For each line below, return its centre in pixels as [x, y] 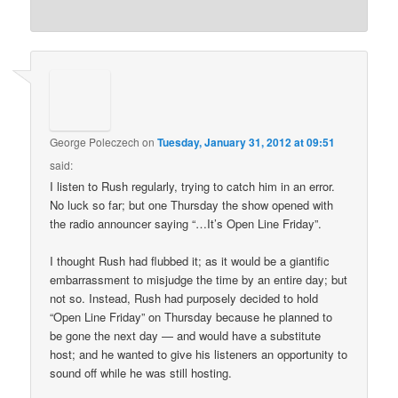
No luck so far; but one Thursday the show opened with [192, 204]
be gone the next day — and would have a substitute [186, 336]
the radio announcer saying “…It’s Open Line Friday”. [186, 223]
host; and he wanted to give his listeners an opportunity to [199, 354]
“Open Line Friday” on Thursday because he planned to [191, 317]
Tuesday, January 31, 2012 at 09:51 [247, 142]
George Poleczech [95, 141]
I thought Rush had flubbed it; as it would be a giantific [190, 261]
